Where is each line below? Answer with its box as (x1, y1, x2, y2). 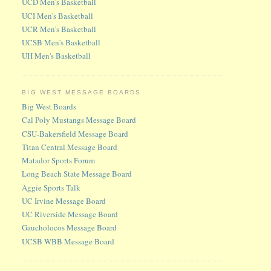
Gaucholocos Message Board (22, 222, 117, 233)
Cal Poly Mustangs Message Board (22, 114, 137, 126)
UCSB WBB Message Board (22, 235, 115, 247)
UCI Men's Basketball (22, 10, 94, 21)
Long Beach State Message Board (22, 168, 132, 180)
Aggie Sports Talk (22, 181, 81, 193)
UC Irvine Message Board (22, 195, 106, 206)
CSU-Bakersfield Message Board (22, 128, 129, 139)
